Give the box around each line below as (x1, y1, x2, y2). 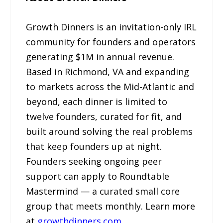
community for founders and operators (26, 36, 196, 48)
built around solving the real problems (26, 125, 193, 138)
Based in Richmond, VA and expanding (26, 66, 190, 78)
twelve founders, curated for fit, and (26, 111, 182, 123)
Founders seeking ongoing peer (26, 155, 162, 168)
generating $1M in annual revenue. (26, 51, 175, 63)
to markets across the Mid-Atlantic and (26, 81, 195, 93)
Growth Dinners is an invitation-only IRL (26, 21, 197, 33)
